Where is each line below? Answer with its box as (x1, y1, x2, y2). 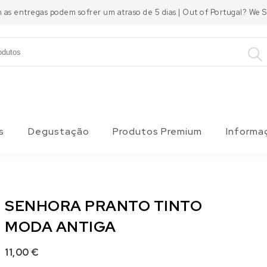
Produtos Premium (113, 125, 202, 138)
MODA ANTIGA (5, 217, 116, 237)
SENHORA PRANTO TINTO (5, 196, 203, 216)
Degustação (27, 125, 89, 138)
